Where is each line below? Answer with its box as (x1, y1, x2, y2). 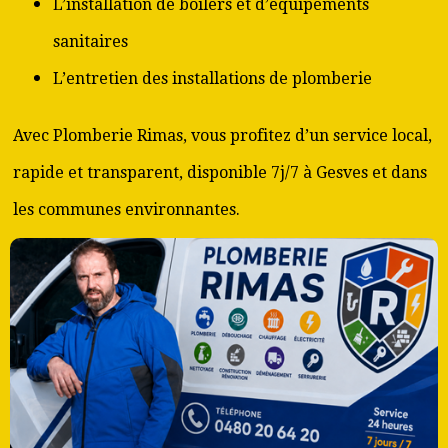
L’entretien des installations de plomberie (53, 69, 372, 88)
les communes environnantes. (13, 200, 240, 219)
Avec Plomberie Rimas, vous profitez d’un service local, (13, 126, 432, 145)
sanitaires (53, 32, 128, 51)
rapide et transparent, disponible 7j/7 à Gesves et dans (13, 163, 427, 182)
